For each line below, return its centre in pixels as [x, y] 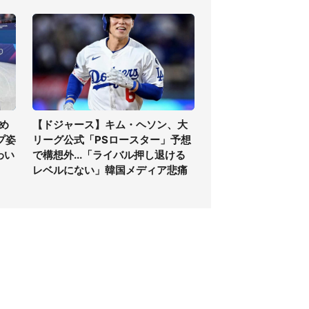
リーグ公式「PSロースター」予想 [112, 140]
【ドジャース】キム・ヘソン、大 [110, 124]
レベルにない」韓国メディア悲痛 [110, 170]
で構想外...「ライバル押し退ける [109, 155]
